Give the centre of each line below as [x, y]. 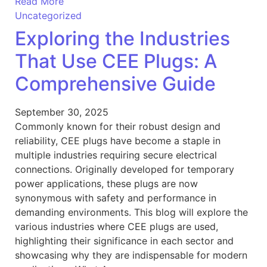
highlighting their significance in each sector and [124, 240]
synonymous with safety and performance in [116, 198]
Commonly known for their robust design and [118, 126]
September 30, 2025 [62, 112]
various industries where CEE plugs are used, [117, 226]
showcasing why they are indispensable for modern [131, 255]
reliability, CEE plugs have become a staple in [118, 140]
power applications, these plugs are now [106, 183]
